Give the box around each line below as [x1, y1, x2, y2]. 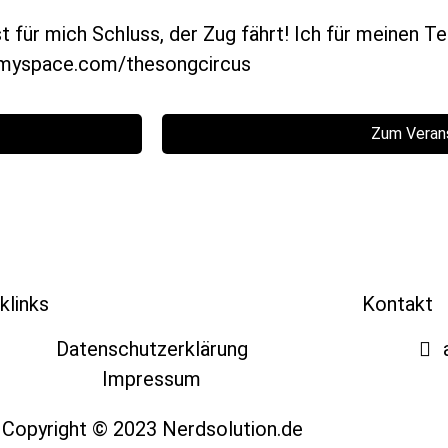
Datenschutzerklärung [55, 336, 248, 361]
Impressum [102, 366, 202, 391]
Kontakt [361, 291, 433, 316]
